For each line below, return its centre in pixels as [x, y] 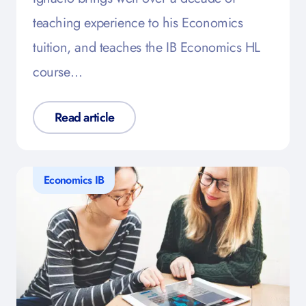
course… [58, 72]
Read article [85, 118]
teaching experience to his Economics [138, 23]
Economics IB [74, 180]
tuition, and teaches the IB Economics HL [147, 48]
